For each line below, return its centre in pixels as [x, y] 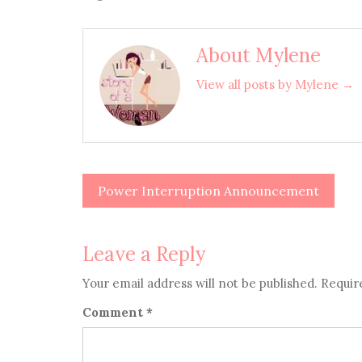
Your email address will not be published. [200, 283]
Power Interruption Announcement [208, 191]
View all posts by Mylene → [275, 84]
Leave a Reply [144, 254]
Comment [114, 312]
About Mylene [259, 55]
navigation [141, 229]
